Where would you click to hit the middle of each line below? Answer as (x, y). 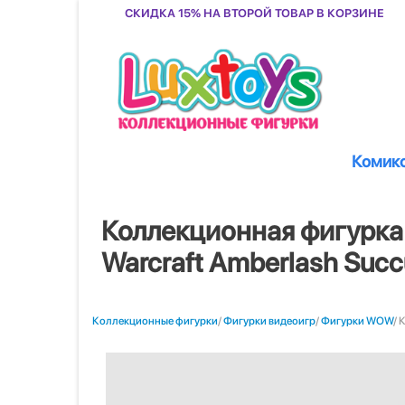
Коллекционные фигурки (155, 321)
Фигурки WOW (357, 321)
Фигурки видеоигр (269, 321)
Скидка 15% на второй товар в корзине (254, 12)
